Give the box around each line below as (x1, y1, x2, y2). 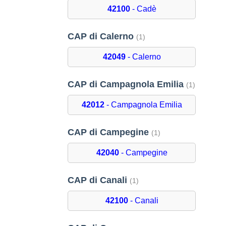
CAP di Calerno (68, 31, 137, 42)
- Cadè (130, 5, 156, 14)
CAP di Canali (68, 175, 130, 186)
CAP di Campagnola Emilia (68, 79, 187, 90)
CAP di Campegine (68, 127, 152, 138)
